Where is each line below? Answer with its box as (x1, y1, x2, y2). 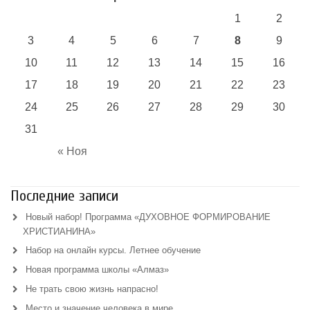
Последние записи (10, 186, 118, 205)
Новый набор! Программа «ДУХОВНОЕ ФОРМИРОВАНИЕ (26, 211, 271, 222)
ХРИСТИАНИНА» (23, 226, 96, 237)
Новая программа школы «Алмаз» (26, 264, 170, 275)
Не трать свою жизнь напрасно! (26, 283, 159, 294)
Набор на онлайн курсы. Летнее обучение (26, 244, 201, 255)
